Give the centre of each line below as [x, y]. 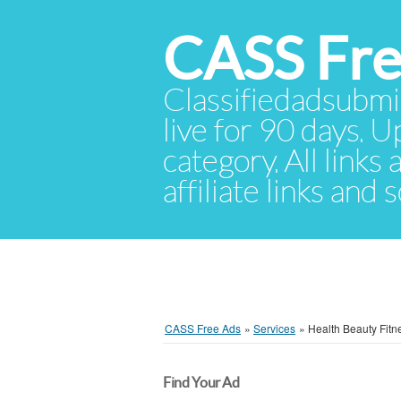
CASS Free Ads [203, 328]
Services [274, 328]
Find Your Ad [201, 382]
